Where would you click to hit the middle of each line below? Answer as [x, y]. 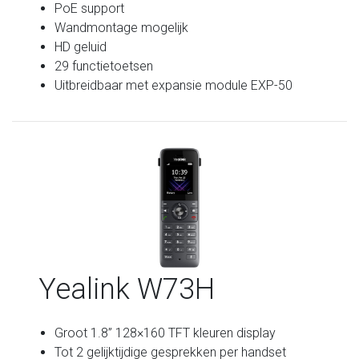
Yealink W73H [127, 289]
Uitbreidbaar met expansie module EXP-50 [174, 85]
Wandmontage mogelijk [122, 27]
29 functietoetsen [104, 66]
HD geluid [81, 46]
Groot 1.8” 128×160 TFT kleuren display [165, 333]
